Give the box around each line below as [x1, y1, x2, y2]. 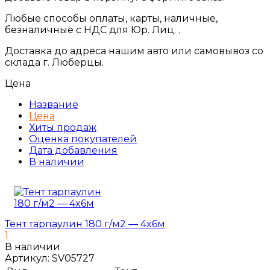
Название [29, 98, 78, 110]
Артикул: [5, 252, 49, 264]
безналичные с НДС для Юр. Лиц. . [5, 24, 180, 36]
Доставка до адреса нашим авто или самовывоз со [5, 45, 263, 57]
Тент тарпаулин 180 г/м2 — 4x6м [5, 218, 165, 230]
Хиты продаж [29, 121, 96, 133]
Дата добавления [29, 144, 118, 156]
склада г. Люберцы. [5, 56, 104, 68]
